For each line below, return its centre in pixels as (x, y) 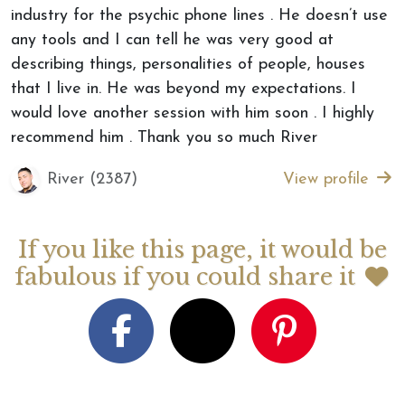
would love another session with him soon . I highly (193, 113)
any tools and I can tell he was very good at (172, 40)
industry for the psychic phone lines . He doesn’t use (199, 16)
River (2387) (92, 179)
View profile (328, 179)
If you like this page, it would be (202, 250)
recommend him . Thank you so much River (164, 138)
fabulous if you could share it (188, 277)
